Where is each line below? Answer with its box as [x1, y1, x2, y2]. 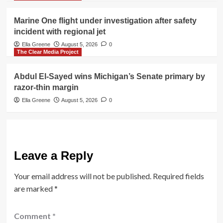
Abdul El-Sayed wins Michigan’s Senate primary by [13, 72, 205, 81]
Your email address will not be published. [13, 171, 151, 181]
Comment [13, 211, 52, 221]
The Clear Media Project [16, 48, 79, 55]
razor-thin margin [13, 83, 79, 92]
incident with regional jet [13, 27, 106, 36]
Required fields [152, 171, 204, 181]
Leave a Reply [13, 148, 93, 162]
